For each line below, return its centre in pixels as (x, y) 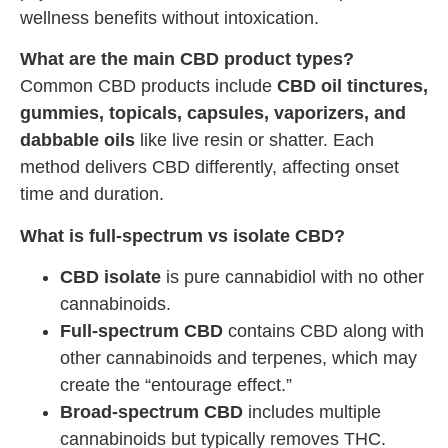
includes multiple (312, 411)
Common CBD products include (148, 86)
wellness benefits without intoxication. (169, 17)
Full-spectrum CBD (141, 330)
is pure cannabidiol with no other (292, 276)
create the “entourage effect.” (176, 384)
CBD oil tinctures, (352, 86)
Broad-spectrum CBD (151, 411)
